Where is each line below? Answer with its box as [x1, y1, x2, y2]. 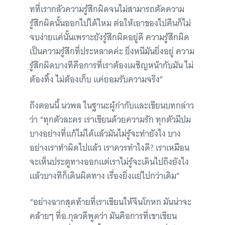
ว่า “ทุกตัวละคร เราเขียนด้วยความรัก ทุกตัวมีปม [30, 112, 191, 127]
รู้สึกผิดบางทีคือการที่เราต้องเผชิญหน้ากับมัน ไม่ [30, 58, 193, 73]
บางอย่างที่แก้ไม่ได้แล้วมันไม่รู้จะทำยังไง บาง [30, 126, 181, 141]
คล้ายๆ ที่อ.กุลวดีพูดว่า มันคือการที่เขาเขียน [30, 208, 177, 223]
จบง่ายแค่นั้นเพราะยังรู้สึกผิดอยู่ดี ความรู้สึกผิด [30, 30, 189, 45]
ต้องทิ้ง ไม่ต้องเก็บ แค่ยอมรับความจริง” [30, 72, 163, 87]
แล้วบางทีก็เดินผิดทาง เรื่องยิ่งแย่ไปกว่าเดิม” [30, 168, 180, 183]
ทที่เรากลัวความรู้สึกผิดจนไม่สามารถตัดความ [30, 2, 184, 17]
